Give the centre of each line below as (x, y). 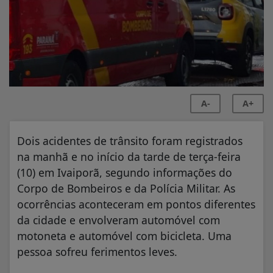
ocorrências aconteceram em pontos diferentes (136, 204)
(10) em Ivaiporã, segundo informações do (125, 172)
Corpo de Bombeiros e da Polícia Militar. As (126, 188)
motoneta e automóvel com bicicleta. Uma (124, 236)
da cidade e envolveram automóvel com (119, 220)
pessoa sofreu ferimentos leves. (97, 251)
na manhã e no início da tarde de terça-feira (129, 156)
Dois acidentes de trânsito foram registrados (130, 140)
